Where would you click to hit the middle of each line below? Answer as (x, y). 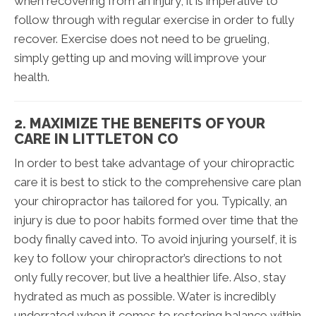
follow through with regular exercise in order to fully (154, 20)
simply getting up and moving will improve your (140, 58)
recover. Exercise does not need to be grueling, (142, 39)
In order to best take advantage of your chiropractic (154, 163)
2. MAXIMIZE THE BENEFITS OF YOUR (140, 124)
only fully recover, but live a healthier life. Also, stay (150, 278)
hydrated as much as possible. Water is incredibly (145, 297)
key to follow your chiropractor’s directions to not (148, 259)
